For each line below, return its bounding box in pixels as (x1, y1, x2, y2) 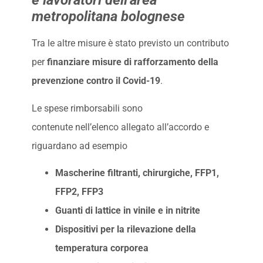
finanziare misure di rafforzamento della (46, 56, 218, 68)
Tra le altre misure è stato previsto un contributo (31, 38, 229, 49)
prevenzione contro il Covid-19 (31, 75, 160, 87)
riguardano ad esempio (31, 140, 127, 151)
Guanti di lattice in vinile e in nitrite (55, 205, 200, 217)
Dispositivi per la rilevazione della (55, 224, 196, 235)
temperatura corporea (55, 242, 149, 254)
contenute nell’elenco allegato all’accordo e (31, 121, 209, 133)
